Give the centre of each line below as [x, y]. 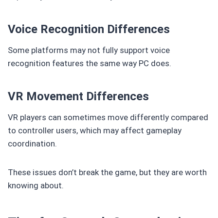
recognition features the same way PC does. [90, 63]
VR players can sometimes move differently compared [108, 117]
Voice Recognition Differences [89, 29]
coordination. [32, 143]
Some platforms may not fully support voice [89, 50]
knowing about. [36, 185]
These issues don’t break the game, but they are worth [107, 172]
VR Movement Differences [78, 96]
